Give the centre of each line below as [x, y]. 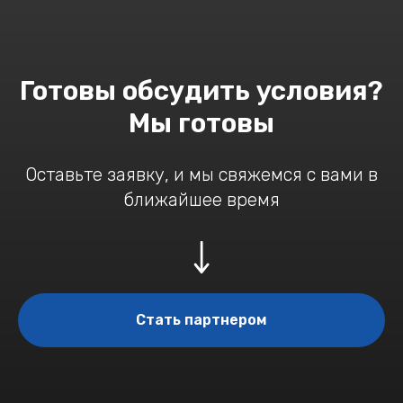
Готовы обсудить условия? [201, 91]
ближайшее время [201, 200]
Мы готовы [201, 124]
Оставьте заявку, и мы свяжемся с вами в [201, 175]
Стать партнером [201, 319]
